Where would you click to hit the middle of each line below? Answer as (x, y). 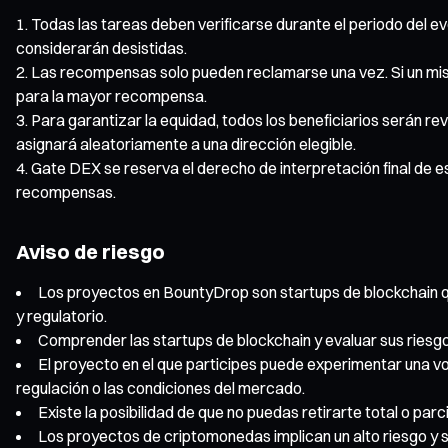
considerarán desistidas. (101, 47)
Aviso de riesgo (90, 251)
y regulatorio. (61, 315)
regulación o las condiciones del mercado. (160, 387)
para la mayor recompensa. (111, 95)
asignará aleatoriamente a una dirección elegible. (186, 143)
